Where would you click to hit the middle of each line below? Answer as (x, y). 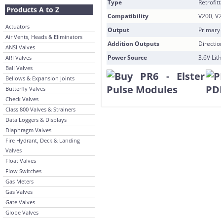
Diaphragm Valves (28, 130)
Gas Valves (19, 192)
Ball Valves (19, 68)
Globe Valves (22, 212)
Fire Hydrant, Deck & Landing (43, 140)
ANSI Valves (20, 47)
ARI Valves (18, 57)
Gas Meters (19, 181)
